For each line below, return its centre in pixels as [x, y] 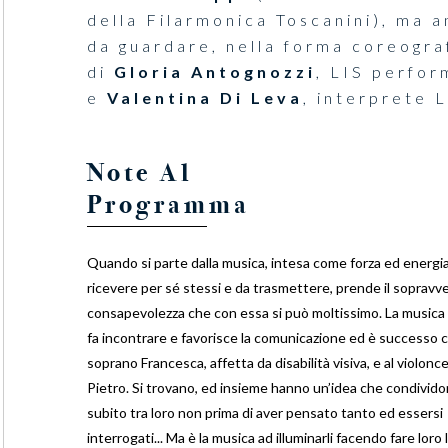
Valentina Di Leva [204, 98]
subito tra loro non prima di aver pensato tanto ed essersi [264, 413]
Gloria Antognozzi [214, 72]
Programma [168, 205]
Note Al [139, 173]
